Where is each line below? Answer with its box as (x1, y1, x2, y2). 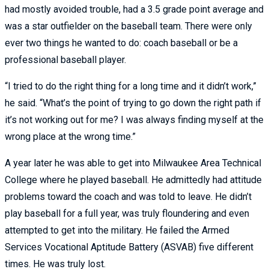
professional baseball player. (5, 54, 126, 66)
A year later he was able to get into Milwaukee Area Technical (5, 157, 261, 169)
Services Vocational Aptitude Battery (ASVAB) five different (5, 241, 253, 253)
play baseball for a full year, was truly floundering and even (5, 208, 249, 220)
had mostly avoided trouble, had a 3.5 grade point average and (5, 4, 264, 16)
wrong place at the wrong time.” (5, 131, 136, 143)
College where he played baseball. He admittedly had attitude (5, 174, 262, 186)
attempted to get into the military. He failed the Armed (5, 225, 229, 237)
